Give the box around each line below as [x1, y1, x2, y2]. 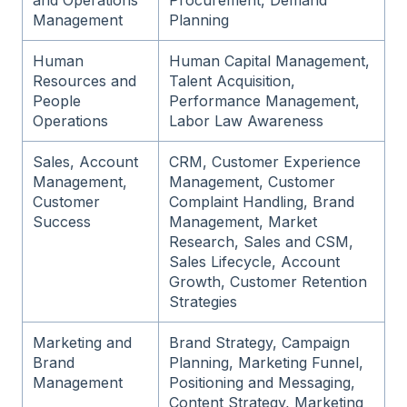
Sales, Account [33, 153, 139, 172]
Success [33, 213, 92, 232]
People [33, 92, 82, 111]
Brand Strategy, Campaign [169, 333, 351, 352]
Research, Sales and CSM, [169, 233, 354, 252]
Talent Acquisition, [169, 72, 296, 91]
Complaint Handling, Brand [169, 193, 355, 212]
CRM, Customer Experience [169, 153, 362, 172]
